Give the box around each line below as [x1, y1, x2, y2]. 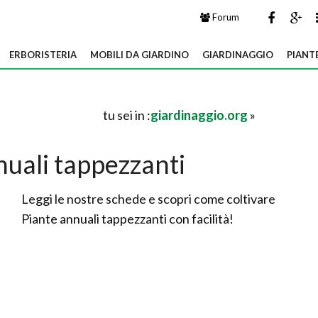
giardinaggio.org [150, 107, 248, 123]
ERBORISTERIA [9, 49, 77, 60]
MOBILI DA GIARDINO [90, 49, 189, 60]
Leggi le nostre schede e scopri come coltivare [21, 191, 275, 207]
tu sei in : [103, 107, 150, 123]
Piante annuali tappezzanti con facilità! [21, 211, 234, 226]
